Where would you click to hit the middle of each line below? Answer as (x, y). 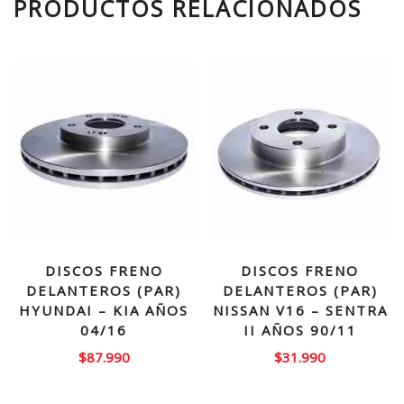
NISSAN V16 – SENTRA (300, 310)
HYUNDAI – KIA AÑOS (104, 310)
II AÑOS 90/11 (300, 330)
